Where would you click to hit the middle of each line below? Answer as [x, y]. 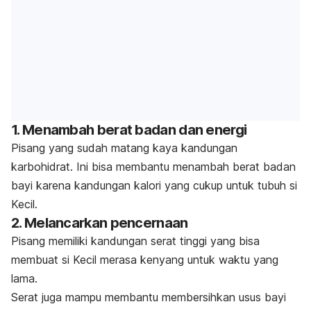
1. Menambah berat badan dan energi [129, 129]
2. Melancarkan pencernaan [100, 222]
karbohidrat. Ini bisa [62, 166]
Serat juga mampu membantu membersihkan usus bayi [149, 297]
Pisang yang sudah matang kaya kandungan [126, 148]
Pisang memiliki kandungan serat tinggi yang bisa [135, 241]
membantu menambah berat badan [204, 166]
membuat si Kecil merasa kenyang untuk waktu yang [145, 259]
